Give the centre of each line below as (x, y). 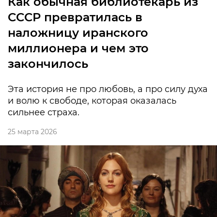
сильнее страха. (44, 113)
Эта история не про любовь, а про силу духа (108, 89)
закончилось (48, 64)
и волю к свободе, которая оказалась (92, 101)
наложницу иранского (78, 33)
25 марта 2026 (32, 132)
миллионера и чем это (78, 48)
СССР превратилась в (75, 17)
